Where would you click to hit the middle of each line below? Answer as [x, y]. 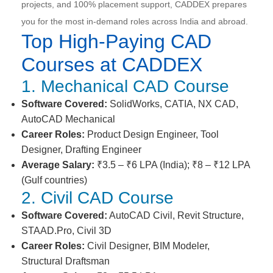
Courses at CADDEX [112, 65]
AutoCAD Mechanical [68, 119]
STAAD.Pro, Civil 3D [66, 231]
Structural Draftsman [66, 261]
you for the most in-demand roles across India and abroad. [135, 21]
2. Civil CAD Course [97, 198]
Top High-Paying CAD [116, 41]
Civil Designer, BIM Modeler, [147, 246]
